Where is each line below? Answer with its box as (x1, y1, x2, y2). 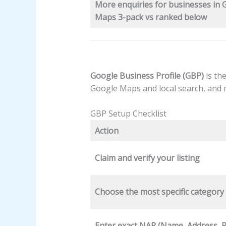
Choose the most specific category (94, 186, 224, 198)
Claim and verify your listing (94, 152, 200, 164)
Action (94, 125, 119, 137)
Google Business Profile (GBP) (90, 70, 204, 81)
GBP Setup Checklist (90, 108, 166, 120)
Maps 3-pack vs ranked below (94, 11, 207, 23)
